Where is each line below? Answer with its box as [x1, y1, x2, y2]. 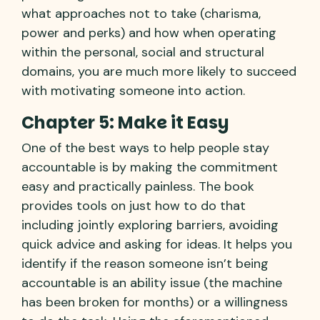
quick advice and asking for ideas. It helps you [21, 235, 292, 253]
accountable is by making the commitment [21, 158, 278, 176]
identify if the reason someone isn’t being [21, 254, 269, 272]
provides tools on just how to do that [21, 196, 246, 214]
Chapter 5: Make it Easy [21, 110, 229, 134]
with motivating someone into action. [21, 81, 245, 99]
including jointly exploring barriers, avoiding [21, 216, 279, 234]
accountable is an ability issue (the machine [21, 274, 282, 291]
